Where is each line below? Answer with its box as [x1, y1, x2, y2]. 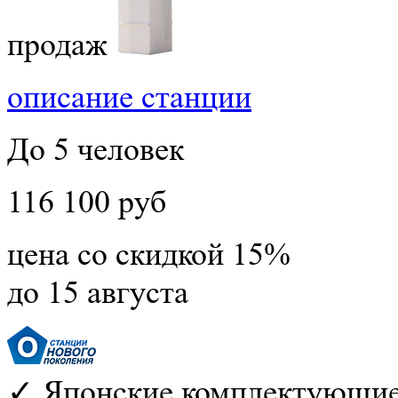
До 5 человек [7, 131, 184, 168]
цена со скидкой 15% [7, 235, 291, 273]
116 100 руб [7, 183, 166, 220]
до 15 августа [7, 274, 188, 311]
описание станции [7, 78, 251, 115]
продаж [7, 26, 107, 63]
